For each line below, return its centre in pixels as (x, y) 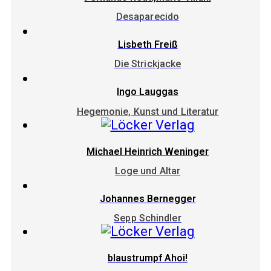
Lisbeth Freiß (148, 45)
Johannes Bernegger (148, 198)
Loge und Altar (148, 171)
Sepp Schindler (148, 218)
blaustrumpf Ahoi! (148, 258)
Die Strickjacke (148, 64)
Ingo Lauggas (148, 92)
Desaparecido (148, 17)
